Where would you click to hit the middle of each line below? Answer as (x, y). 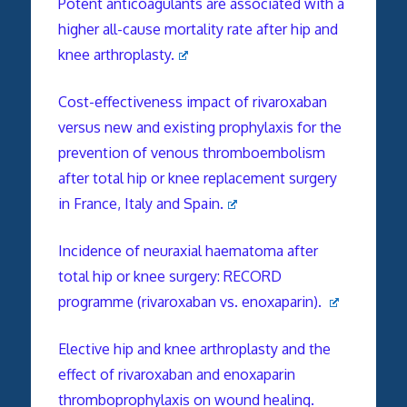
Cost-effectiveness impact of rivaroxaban (192, 101)
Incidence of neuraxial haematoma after (188, 250)
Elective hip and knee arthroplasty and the (194, 348)
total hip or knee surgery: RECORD (169, 276)
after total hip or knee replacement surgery (197, 178)
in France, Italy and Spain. (140, 203)
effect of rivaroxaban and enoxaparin (176, 374)
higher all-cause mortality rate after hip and (198, 29)
